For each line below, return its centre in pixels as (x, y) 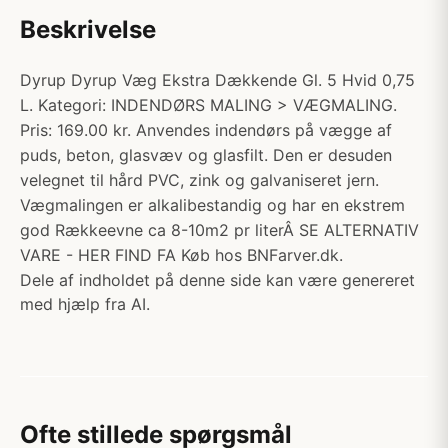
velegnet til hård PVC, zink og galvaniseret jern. (199, 180)
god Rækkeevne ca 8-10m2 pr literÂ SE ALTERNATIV (219, 230)
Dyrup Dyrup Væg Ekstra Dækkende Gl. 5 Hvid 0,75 (217, 80)
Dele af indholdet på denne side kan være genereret (217, 280)
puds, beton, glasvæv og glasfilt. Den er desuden (206, 155)
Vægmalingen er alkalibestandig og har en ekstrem (212, 205)
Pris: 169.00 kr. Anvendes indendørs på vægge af (206, 130)
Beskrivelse (88, 29)
